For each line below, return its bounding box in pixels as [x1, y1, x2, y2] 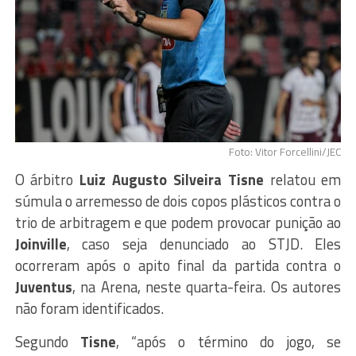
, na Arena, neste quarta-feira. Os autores [72, 275, 342, 298]
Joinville [14, 232, 67, 255]
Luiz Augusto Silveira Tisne [79, 168, 264, 191]
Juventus [14, 275, 72, 298]
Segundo [14, 330, 80, 353]
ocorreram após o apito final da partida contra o [14, 253, 342, 277]
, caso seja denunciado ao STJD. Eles [66, 232, 342, 255]
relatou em [263, 168, 342, 191]
